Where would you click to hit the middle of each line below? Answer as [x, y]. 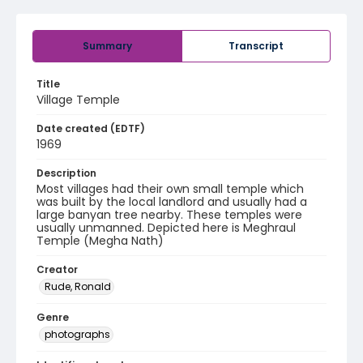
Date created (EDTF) [91, 128]
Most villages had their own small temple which [170, 189]
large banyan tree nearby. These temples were [169, 215]
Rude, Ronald [78, 286]
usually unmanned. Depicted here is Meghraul [166, 228]
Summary [107, 46]
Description [66, 173]
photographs [77, 334]
